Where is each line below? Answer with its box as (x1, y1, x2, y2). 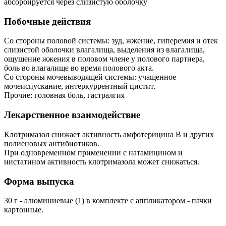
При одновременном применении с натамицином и (4, 148, 183, 157)
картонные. (4, 205, 43, 214)
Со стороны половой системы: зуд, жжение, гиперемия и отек (4, 36, 218, 45)
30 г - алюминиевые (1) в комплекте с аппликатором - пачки (4, 196, 212, 205)
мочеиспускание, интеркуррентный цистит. (4, 82, 155, 91)
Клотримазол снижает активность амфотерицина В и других (4, 130, 214, 139)
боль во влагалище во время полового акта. (4, 64, 154, 73)
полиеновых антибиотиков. (4, 139, 99, 148)
